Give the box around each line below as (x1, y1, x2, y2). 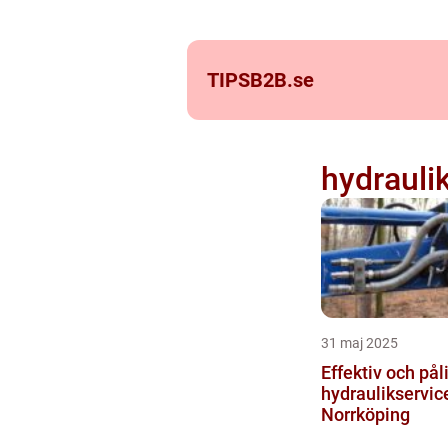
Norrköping (320, 404, 410, 425)
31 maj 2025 (320, 335, 398, 351)
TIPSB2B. (207, 68, 293, 92)
